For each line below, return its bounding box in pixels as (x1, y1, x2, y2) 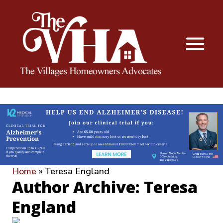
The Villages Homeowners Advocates (16, 92, 187, 106)
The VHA (16, 79, 58, 93)
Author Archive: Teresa (12, 176, 198, 198)
